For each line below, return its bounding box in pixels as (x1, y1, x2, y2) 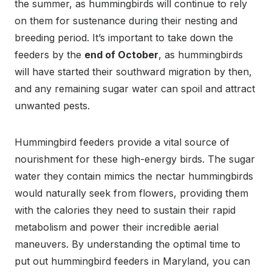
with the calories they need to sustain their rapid (15, 203, 236, 216)
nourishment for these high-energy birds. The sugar (15, 152, 255, 165)
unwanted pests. (15, 99, 90, 112)
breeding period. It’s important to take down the (15, 31, 233, 44)
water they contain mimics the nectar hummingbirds (15, 169, 253, 182)
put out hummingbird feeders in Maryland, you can (15, 254, 250, 267)
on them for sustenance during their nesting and (15, 14, 237, 27)
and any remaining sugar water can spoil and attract (15, 82, 255, 95)
